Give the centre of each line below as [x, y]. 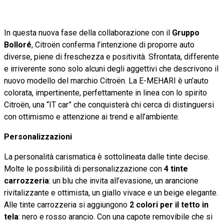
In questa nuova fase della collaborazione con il [88, 32]
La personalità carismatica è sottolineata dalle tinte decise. [107, 156]
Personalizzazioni [38, 136]
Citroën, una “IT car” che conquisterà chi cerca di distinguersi [109, 104]
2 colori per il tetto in [169, 204]
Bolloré [18, 44]
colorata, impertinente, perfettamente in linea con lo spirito [105, 92]
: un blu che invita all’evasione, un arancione [124, 180]
